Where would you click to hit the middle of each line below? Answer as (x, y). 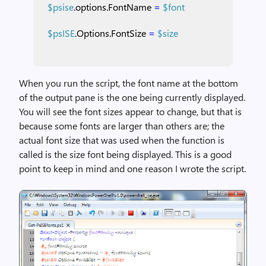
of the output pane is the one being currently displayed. (132, 97)
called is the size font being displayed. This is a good (125, 154)
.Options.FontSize (110, 33)
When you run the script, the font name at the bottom (129, 83)
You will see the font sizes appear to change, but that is (130, 111)
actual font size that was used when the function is (122, 140)
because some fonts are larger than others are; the (122, 126)
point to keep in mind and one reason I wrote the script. (132, 168)
